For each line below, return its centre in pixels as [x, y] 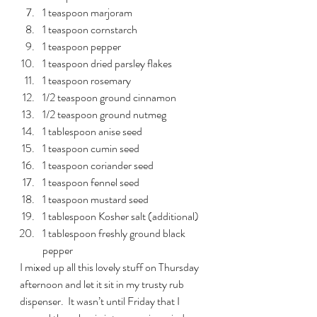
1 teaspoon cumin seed [91, 148]
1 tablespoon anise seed [92, 131]
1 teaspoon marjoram [87, 12]
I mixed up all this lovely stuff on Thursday [110, 267]
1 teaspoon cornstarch [90, 29]
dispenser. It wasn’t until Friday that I [101, 301]
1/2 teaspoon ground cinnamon [109, 97]
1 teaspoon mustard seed [96, 199]
